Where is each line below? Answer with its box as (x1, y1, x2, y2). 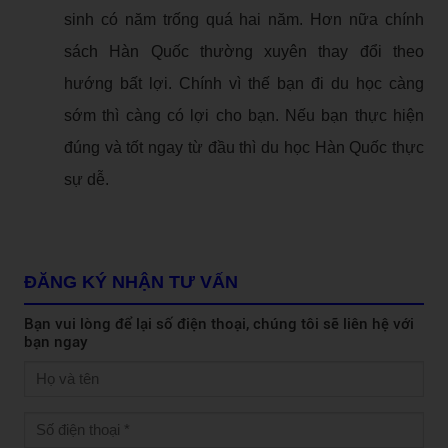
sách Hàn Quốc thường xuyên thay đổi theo (64, 42, 424, 60)
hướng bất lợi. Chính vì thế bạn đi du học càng (64, 74, 424, 92)
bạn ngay (24, 332, 88, 351)
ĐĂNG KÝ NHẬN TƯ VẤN (24, 271, 238, 292)
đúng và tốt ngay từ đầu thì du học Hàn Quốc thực (64, 138, 424, 156)
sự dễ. (64, 170, 109, 188)
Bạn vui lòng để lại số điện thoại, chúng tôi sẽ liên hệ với (24, 314, 414, 333)
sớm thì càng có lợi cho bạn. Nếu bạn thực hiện (64, 106, 424, 124)
